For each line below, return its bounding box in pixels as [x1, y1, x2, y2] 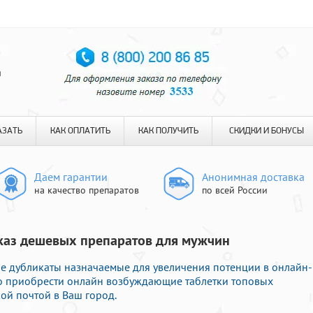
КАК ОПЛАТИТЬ [50, 126, 110, 136]
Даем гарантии [34, 170, 108, 184]
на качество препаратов [34, 184, 139, 196]
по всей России [202, 184, 268, 196]
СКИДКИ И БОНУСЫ [229, 126, 304, 136]
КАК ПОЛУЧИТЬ [138, 126, 198, 136]
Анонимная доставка [202, 170, 305, 184]
